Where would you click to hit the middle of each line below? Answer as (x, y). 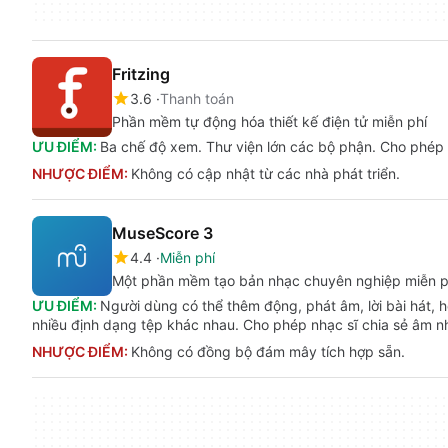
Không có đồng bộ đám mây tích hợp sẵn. (268, 351)
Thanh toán (197, 98)
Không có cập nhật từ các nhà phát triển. (265, 173)
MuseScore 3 (162, 233)
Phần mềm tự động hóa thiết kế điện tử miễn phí (269, 121)
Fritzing (141, 74)
